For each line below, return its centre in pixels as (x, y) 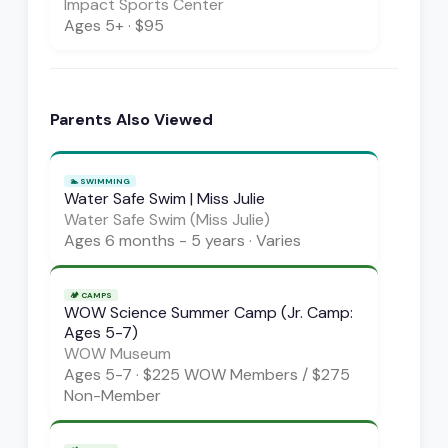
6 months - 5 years (175, 240)
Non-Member (112, 395)
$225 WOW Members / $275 (246, 374)
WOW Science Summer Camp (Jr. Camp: (208, 312)
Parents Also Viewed (131, 119)
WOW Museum (117, 353)
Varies (278, 240)
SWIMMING (105, 180)
